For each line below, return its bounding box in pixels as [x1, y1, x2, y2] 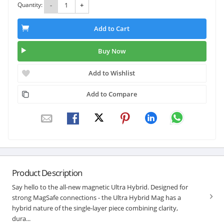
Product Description [11, 166, 82, 178]
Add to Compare [86, 89, 137, 98]
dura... [11, 213, 30, 223]
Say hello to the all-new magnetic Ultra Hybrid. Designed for [11, 182, 188, 191]
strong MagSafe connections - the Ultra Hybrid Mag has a [11, 192, 181, 202]
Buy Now [97, 46, 126, 56]
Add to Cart [94, 24, 130, 33]
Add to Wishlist [88, 68, 135, 77]
